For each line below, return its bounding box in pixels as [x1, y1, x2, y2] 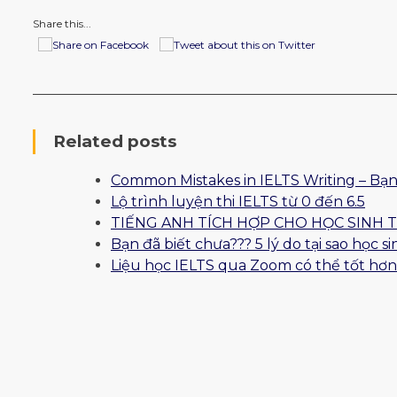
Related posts [53, 130, 176, 152]
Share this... [33, 16, 91, 30]
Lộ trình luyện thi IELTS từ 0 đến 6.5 [111, 193, 365, 211]
